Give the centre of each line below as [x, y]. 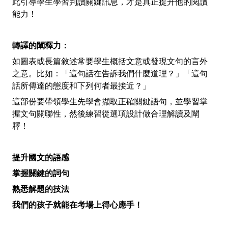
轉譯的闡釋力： [41, 46]
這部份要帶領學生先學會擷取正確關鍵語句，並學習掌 [110, 102]
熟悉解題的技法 [41, 189]
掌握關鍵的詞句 [41, 174]
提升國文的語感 [41, 158]
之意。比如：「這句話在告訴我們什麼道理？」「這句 [110, 74]
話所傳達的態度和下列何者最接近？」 [82, 86]
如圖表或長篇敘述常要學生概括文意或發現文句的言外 [110, 62]
